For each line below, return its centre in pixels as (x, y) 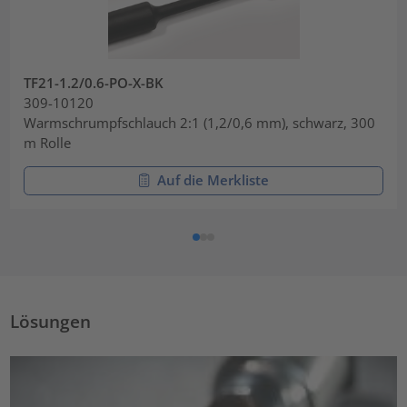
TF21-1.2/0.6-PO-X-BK (94, 82)
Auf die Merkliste (213, 180)
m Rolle (48, 142)
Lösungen (51, 321)
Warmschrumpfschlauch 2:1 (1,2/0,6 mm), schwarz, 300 (200, 122)
